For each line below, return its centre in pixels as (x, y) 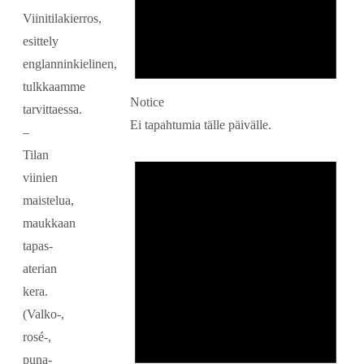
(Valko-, (43, 314)
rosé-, (37, 336)
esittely (41, 41)
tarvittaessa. (52, 109)
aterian (40, 268)
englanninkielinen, (70, 63)
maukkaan (49, 223)
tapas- (38, 245)
